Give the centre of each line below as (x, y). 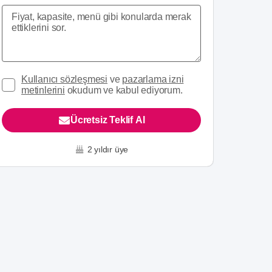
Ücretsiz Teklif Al (107, 120)
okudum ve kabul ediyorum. (124, 90)
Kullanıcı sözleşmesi (65, 79)
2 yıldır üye (108, 149)
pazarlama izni (153, 79)
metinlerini (43, 90)
